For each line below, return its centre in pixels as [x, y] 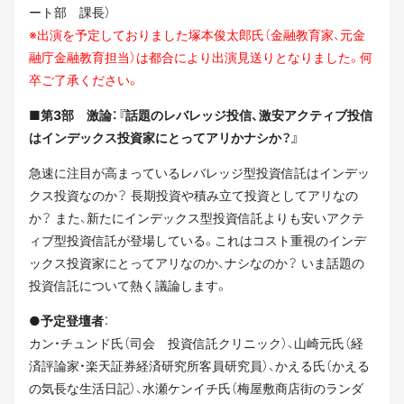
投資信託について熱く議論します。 [128, 285]
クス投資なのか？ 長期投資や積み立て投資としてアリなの [193, 195]
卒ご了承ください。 [84, 79]
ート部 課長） [70, 12]
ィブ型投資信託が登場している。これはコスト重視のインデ [197, 240]
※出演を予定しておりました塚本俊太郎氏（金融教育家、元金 [197, 34]
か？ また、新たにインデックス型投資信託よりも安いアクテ [197, 217]
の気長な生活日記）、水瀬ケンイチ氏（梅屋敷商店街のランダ [196, 388]
